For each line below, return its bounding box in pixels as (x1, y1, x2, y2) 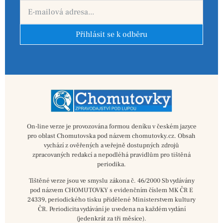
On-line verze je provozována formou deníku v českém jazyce (26, 122, 197, 130)
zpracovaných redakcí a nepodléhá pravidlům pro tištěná (32, 150, 191, 159)
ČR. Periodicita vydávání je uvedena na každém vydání (37, 205, 186, 214)
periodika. (97, 160, 126, 168)
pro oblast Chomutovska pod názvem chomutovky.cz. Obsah (27, 131, 196, 140)
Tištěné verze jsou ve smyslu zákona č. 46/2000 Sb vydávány (28, 177, 195, 185)
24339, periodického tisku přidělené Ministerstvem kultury (27, 196, 196, 204)
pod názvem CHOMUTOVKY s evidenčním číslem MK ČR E (30, 186, 193, 195)
